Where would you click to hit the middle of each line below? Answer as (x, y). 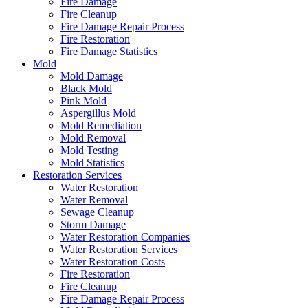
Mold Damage (92, 76)
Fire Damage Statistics (109, 51)
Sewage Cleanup (97, 212)
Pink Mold (84, 101)
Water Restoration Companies (125, 237)
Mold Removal (93, 138)
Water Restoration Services (119, 249)
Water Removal (94, 200)
